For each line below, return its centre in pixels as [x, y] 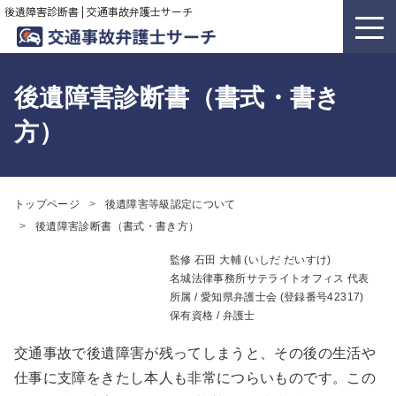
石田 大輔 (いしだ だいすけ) [263, 260]
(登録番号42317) [320, 297]
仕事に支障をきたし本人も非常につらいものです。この [195, 378]
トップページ [47, 205]
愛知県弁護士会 [239, 297]
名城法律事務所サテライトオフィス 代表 [270, 279]
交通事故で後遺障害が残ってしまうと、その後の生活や [195, 354]
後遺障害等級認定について [170, 205]
